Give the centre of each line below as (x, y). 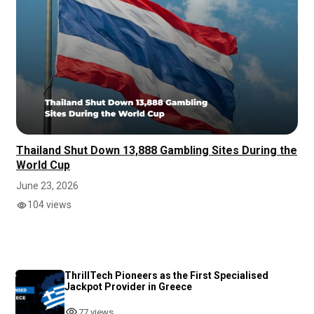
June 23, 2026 (47, 186)
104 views (49, 205)
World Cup (43, 165)
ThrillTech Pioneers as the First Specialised (166, 276)
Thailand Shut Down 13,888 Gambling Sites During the (157, 151)
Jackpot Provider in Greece (128, 287)
